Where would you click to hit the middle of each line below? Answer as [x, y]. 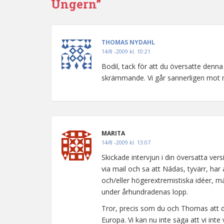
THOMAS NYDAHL [128, 42]
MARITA [113, 133]
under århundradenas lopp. [145, 192]
